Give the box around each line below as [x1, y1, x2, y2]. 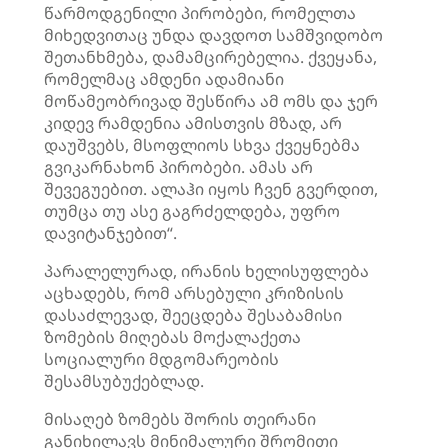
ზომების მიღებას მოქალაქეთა [44, 326, 301, 348]
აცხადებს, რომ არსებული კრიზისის [44, 282, 344, 304]
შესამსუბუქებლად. [44, 370, 204, 392]
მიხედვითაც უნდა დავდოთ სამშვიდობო [44, 24, 383, 46]
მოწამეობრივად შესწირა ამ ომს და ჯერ [44, 90, 378, 112]
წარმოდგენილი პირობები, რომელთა [44, 2, 356, 24]
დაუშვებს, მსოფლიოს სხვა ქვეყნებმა [44, 134, 360, 156]
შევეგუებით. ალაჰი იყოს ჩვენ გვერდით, [44, 178, 378, 200]
